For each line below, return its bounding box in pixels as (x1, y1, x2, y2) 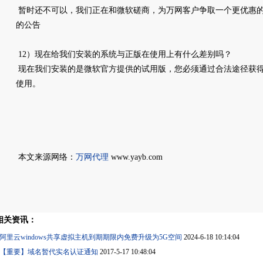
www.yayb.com (109, 153, 163, 161)
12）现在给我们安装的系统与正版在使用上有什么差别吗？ (16, 50, 232, 59)
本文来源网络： (16, 153, 76, 161)
